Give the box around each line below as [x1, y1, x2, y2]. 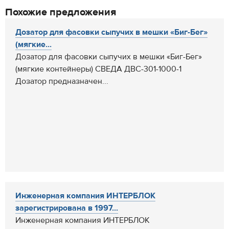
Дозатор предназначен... [15, 76, 108, 86]
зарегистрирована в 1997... [15, 203, 118, 213]
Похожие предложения [5, 6, 116, 18]
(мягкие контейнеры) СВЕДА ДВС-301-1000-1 [15, 64, 181, 74]
